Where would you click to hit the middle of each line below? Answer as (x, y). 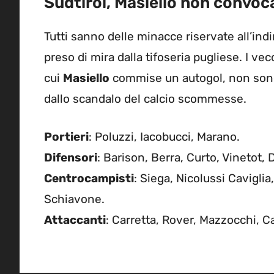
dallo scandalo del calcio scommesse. (145, 98)
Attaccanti (75, 220)
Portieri (66, 137)
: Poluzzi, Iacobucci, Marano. (164, 137)
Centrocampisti (89, 179)
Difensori (71, 158)
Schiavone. (74, 199)
